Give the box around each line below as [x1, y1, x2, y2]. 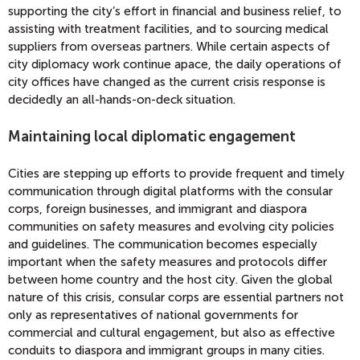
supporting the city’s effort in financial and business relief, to [8, 4, 342, 19]
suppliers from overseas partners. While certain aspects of [8, 39, 330, 55]
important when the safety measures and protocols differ [8, 255, 327, 270]
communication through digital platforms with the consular [8, 184, 333, 199]
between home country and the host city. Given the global [8, 272, 333, 288]
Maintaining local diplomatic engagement [8, 128, 296, 146]
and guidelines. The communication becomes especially [8, 237, 317, 252]
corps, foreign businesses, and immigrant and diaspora [8, 202, 307, 217]
